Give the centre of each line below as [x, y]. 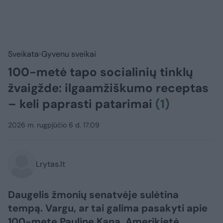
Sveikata [23, 54]
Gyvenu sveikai [69, 54]
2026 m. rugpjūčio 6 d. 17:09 [54, 125]
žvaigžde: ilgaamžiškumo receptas [108, 88]
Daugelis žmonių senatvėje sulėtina [93, 195]
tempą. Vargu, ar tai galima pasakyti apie [108, 208]
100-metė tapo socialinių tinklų [101, 72]
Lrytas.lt [51, 164]
